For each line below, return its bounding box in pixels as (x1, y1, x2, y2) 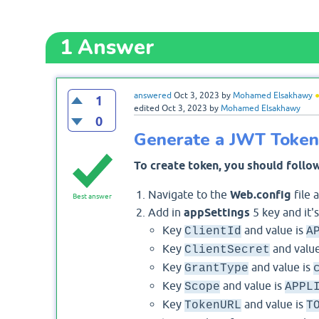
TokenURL (184, 298, 241, 312)
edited (133, 103, 159, 114)
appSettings (183, 205, 250, 219)
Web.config (229, 187, 291, 202)
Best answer (73, 192, 113, 201)
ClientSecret (184, 243, 270, 256)
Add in (147, 205, 184, 219)
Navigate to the (147, 187, 230, 201)
